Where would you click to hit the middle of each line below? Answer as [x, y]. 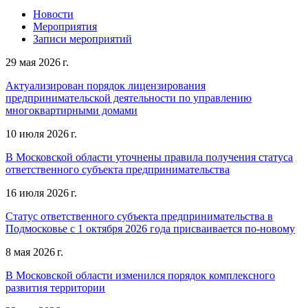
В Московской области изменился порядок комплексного [140, 275]
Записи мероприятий [82, 38]
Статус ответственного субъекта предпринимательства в [139, 216]
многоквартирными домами [71, 110]
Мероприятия [65, 26]
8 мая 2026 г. [34, 252]
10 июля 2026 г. [41, 133]
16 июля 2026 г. [41, 192]
